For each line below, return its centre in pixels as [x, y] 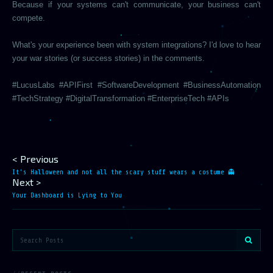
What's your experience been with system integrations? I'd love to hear [136, 45]
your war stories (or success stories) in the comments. [108, 58]
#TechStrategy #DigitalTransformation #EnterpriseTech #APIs [121, 98]
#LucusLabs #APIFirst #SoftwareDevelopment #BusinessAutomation [136, 85]
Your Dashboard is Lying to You [67, 195]
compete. [29, 18]
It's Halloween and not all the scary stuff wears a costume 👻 [123, 172]
